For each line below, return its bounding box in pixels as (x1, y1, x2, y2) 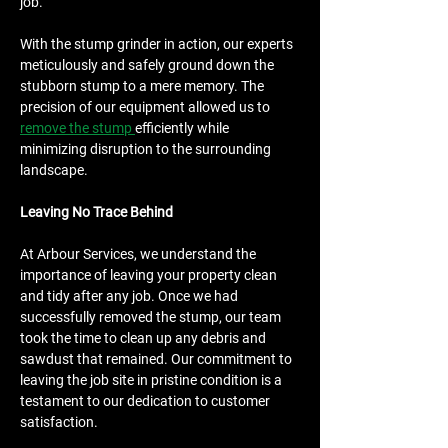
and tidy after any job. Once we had (20, 288, 241, 304)
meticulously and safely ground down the (20, 57, 277, 73)
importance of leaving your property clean (20, 267, 280, 283)
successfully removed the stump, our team (20, 309, 284, 325)
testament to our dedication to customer (20, 393, 273, 409)
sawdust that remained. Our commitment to (20, 351, 295, 367)
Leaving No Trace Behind (20, 204, 173, 220)
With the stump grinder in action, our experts (20, 36, 296, 52)
